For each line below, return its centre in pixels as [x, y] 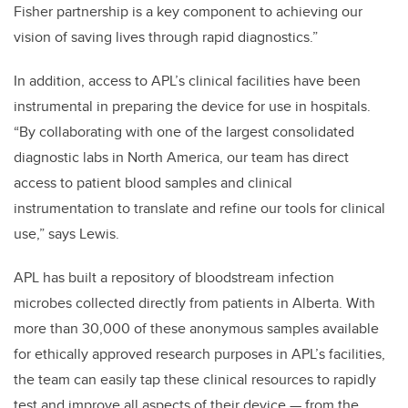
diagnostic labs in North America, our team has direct [181, 158]
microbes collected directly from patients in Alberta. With [194, 303]
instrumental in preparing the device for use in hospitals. [192, 107]
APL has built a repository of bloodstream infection [174, 278]
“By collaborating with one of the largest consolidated [184, 132]
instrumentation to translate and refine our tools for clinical [199, 209]
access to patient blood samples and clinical [153, 183]
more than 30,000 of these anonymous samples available [196, 329]
